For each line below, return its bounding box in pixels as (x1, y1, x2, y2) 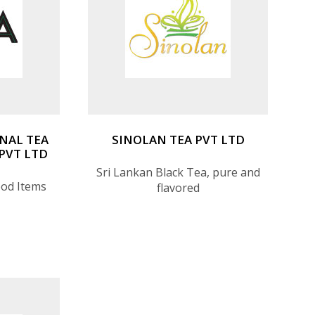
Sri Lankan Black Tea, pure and (96, 164, 260, 180)
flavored (156, 179, 200, 195)
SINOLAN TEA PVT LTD (111, 131, 245, 148)
